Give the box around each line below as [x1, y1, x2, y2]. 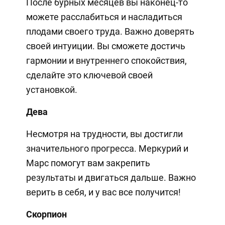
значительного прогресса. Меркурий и [26, 143, 188, 154]
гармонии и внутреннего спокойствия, [26, 55, 187, 66]
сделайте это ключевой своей [26, 69, 153, 80]
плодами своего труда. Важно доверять [26, 26, 194, 37]
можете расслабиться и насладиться [26, 11, 182, 22]
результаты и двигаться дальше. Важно [26, 172, 196, 183]
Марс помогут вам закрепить [26, 157, 150, 168]
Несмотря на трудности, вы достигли [26, 128, 183, 139]
